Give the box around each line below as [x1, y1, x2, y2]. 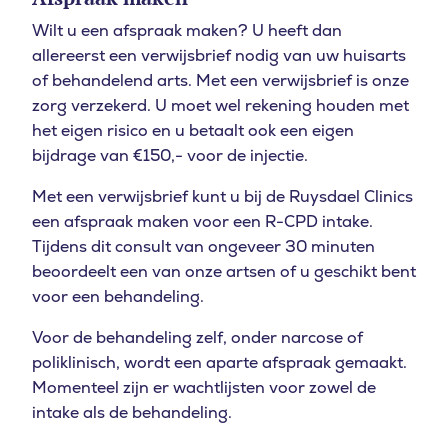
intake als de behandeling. [32, 401, 232, 423]
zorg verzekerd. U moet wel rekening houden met [32, 94, 409, 116]
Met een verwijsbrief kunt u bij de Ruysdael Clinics [32, 185, 413, 207]
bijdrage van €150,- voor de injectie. [32, 144, 308, 166]
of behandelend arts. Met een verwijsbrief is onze [32, 69, 409, 91]
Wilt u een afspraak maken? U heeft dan [32, 19, 342, 41]
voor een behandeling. [32, 285, 204, 307]
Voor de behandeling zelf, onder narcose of [32, 326, 363, 348]
